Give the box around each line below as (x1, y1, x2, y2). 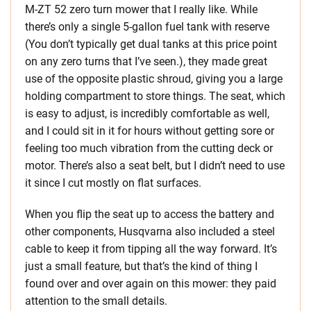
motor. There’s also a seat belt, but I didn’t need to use (25, 159, 285, 173)
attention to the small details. (25, 294, 167, 308)
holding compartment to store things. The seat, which (25, 90, 285, 103)
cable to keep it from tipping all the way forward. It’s (25, 242, 277, 256)
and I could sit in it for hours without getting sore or (25, 124, 274, 138)
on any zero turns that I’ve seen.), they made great (25, 55, 267, 69)
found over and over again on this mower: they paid (25, 277, 276, 291)
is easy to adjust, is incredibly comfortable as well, (25, 107, 269, 121)
